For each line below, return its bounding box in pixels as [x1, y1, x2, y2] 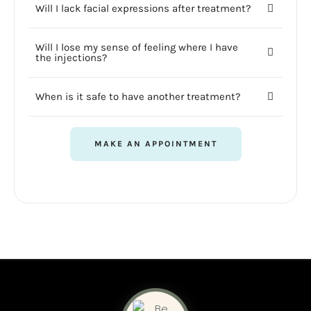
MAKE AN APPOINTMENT [94, 138, 217, 149]
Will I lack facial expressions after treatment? [35, 1, 251, 15]
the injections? [35, 51, 107, 64]
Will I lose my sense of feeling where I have [35, 40, 238, 53]
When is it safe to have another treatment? [35, 90, 240, 103]
